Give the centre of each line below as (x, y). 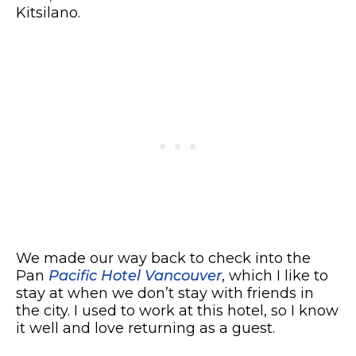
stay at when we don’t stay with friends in (165, 294)
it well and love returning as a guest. (145, 329)
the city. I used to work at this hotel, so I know (177, 311)
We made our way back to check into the (163, 259)
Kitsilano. (48, 13)
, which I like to (275, 276)
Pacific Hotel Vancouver (135, 276)
